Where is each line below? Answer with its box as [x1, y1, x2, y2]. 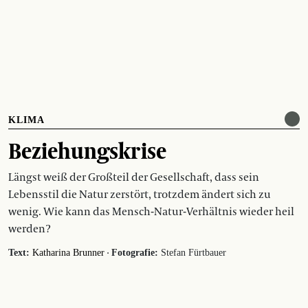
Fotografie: [111, 247, 158, 258]
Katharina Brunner [32, 247, 104, 258]
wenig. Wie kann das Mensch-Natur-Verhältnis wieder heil [8, 204, 294, 219]
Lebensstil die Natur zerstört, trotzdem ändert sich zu [8, 187, 271, 201]
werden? [8, 221, 51, 236]
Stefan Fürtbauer [158, 247, 226, 258]
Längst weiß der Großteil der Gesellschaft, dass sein [8, 170, 259, 184]
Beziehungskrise [8, 133, 166, 167]
